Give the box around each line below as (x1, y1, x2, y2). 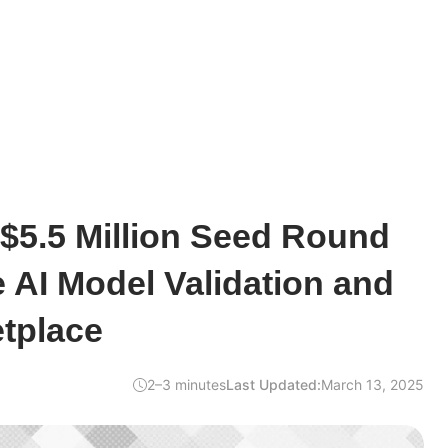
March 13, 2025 (321, 376, 424, 393)
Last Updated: (226, 376, 321, 393)
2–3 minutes (147, 376, 226, 393)
